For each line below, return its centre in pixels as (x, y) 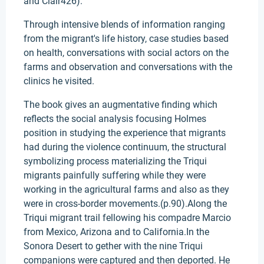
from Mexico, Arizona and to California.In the (116, 232)
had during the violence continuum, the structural (125, 147)
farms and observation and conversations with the (128, 67)
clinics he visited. (59, 81)
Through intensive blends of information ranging (124, 24)
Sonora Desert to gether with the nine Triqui (113, 246)
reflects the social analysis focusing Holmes (115, 119)
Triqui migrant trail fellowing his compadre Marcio (127, 218)
